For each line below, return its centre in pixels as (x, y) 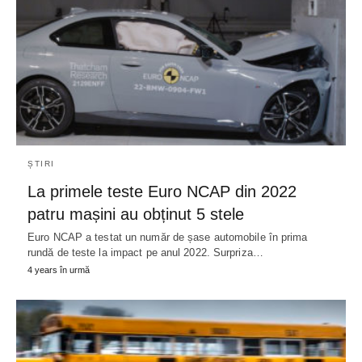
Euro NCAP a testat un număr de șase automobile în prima (168, 237)
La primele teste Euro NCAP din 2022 (162, 191)
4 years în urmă (59, 269)
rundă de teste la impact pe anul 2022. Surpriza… (145, 252)
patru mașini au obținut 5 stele (136, 214)
